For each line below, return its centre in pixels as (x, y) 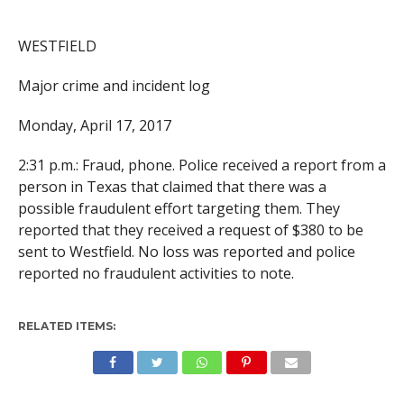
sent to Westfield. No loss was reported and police (186, 251)
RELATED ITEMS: (66, 326)
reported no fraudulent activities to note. (156, 273)
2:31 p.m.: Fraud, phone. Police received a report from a (202, 165)
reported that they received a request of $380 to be (190, 230)
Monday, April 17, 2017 (94, 125)
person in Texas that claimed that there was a (172, 186)
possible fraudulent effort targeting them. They (179, 208)
